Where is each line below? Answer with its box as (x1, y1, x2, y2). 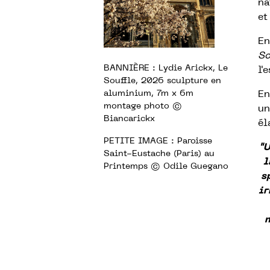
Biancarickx (104, 115, 155, 123)
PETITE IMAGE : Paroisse (104, 137, 212, 145)
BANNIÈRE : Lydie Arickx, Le (104, 64, 228, 72)
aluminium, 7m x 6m (104, 90, 193, 98)
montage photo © (104, 102, 182, 110)
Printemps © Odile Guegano (104, 163, 228, 171)
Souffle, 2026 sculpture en (104, 77, 221, 85)
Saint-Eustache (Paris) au (104, 150, 215, 158)
